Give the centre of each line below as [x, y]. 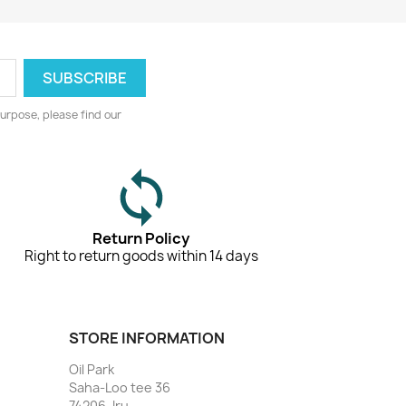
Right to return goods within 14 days [141, 256]
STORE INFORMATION [147, 338]
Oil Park [92, 370]
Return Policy [141, 239]
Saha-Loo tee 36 [120, 388]
